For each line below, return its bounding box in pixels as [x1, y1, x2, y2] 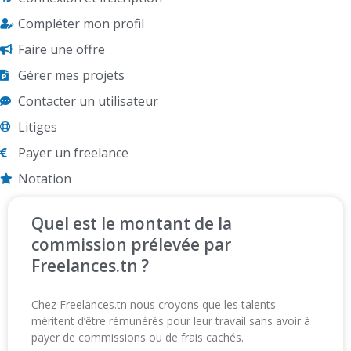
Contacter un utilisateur [17, 92, 158, 110]
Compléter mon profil [17, 15, 144, 33]
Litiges [17, 118, 57, 136]
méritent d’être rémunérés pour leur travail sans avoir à [31, 313, 310, 329]
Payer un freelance [17, 144, 128, 162]
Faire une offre [17, 41, 105, 59]
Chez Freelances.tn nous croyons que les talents [31, 297, 276, 313]
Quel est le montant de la [31, 212, 232, 235]
